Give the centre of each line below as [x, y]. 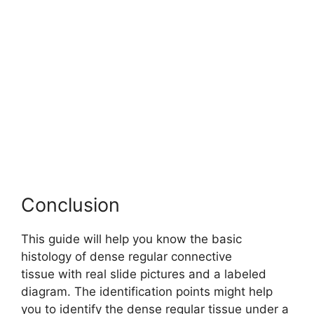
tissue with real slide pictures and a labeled [144, 274]
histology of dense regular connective [127, 257]
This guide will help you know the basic [131, 239]
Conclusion [70, 205]
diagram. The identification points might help [147, 292]
